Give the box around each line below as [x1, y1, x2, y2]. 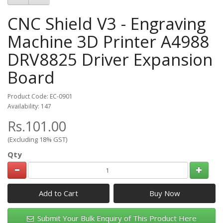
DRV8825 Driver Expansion [7, 48, 213, 71]
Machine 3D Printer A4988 [7, 30, 209, 53]
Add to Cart [38, 188, 78, 199]
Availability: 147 [7, 102, 51, 111]
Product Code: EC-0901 [7, 92, 73, 101]
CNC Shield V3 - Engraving [7, 12, 206, 35]
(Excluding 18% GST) [7, 134, 67, 144]
